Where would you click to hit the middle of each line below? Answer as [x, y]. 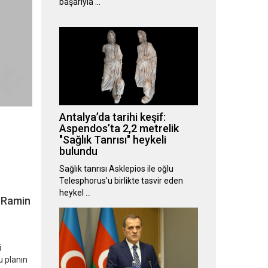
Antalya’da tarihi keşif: [112, 117]
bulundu [78, 151]
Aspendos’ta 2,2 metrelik [119, 129]
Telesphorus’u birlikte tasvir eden [121, 181]
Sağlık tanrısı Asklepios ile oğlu [116, 169]
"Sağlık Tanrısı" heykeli [112, 140]
